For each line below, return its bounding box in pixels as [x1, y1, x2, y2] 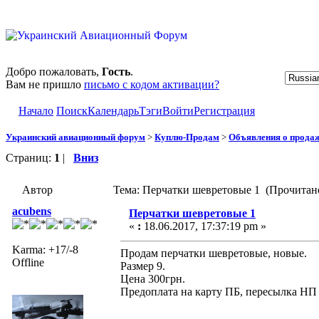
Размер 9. [120, 259, 165, 272]
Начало [19, 105, 53, 117]
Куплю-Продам [155, 131, 219, 142]
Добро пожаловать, [6, 66, 102, 78]
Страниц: [6, 151, 54, 164]
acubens [12, 204, 51, 217]
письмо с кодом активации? [84, 78, 219, 90]
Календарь [88, 105, 139, 117]
